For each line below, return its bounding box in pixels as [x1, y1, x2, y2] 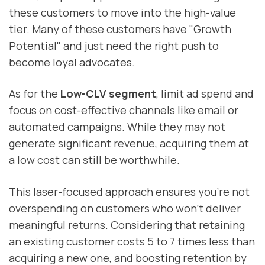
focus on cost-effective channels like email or [9, 103, 238, 118]
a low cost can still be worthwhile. [9, 153, 180, 167]
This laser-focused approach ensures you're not [9, 184, 250, 199]
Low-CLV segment [60, 86, 156, 101]
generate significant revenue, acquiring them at [9, 136, 249, 151]
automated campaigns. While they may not [9, 119, 225, 134]
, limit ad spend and [156, 86, 254, 101]
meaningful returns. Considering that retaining [9, 217, 245, 232]
